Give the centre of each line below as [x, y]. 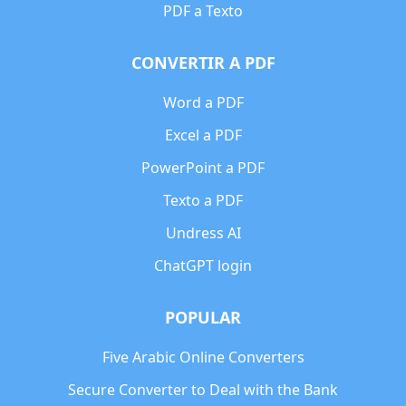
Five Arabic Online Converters [203, 358]
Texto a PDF [203, 201]
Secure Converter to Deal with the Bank [203, 390]
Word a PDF [203, 103]
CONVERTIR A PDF [203, 63]
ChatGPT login [203, 266]
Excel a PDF [203, 135]
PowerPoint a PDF [203, 168]
